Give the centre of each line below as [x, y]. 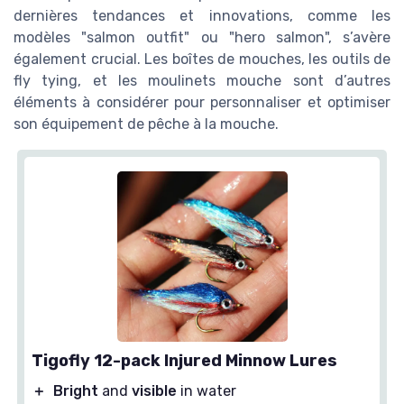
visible [154, 390]
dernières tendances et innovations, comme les [202, 15]
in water [207, 390]
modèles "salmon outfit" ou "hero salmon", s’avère [202, 37]
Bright [76, 390]
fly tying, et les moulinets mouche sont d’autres [202, 80]
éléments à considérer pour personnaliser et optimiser [202, 102]
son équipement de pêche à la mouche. [146, 124]
